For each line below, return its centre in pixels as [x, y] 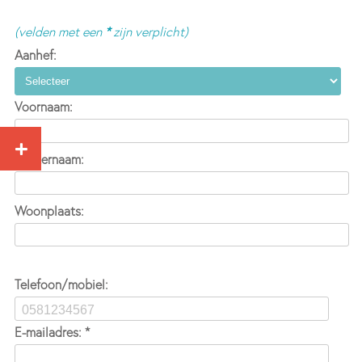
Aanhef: [35, 55]
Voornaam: [43, 107]
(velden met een [59, 31]
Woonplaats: [49, 211]
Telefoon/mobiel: [61, 285]
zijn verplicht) [149, 31]
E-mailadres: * [52, 332]
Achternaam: [49, 159]
